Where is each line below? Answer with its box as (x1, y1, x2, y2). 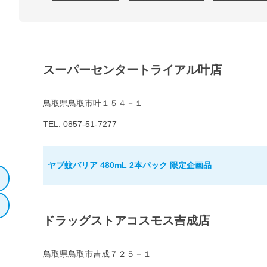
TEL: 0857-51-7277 (43, 119, 117, 129)
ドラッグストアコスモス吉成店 (43, 214, 210, 228)
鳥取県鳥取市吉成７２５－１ (43, 249, 151, 259)
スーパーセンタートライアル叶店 (43, 63, 222, 77)
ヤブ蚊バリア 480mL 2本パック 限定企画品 (48, 160, 212, 170)
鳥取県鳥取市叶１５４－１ (43, 98, 143, 108)
